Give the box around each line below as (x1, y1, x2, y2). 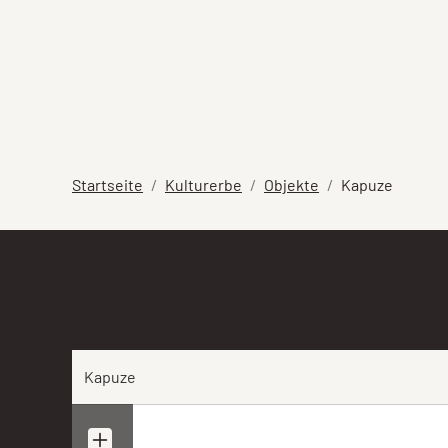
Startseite (72, 175, 143, 194)
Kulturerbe (165, 175, 242, 194)
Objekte (264, 175, 319, 194)
